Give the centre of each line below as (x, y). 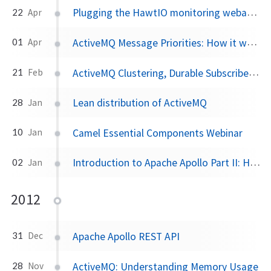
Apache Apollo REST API (126, 237)
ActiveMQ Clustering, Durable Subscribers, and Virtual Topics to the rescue (161, 73)
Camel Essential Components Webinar (158, 133)
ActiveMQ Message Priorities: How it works (160, 43)
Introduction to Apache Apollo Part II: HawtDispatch (162, 163)
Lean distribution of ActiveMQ (140, 103)
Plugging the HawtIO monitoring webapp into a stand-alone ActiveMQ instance (160, 13)
